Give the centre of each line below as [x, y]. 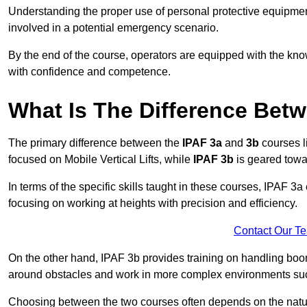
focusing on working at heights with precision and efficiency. [153, 204]
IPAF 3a [202, 143]
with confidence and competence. [89, 72]
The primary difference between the [95, 143]
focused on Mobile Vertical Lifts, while [101, 160]
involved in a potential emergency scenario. [113, 28]
